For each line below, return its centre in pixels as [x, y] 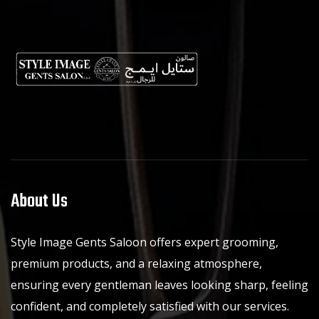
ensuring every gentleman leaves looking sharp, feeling [159, 285]
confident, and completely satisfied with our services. [150, 307]
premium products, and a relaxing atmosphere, [136, 264]
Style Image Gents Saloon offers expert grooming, [145, 242]
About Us [39, 202]
